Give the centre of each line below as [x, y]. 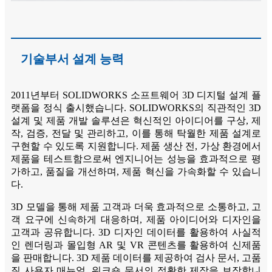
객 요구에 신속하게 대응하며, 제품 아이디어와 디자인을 [136, 220]
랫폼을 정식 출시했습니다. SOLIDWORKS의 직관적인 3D [136, 108]
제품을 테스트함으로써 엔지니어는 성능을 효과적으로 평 [136, 159]
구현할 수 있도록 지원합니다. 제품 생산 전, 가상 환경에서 [136, 146]
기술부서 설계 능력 [72, 59]
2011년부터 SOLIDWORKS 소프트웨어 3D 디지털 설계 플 [136, 95]
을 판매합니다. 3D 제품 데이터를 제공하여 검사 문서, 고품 [136, 258]
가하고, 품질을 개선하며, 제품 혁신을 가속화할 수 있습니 [136, 172]
